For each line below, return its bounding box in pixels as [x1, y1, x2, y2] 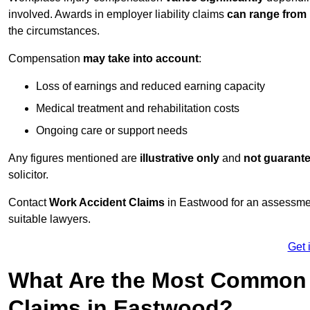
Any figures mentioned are [8, 152, 140, 165]
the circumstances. [8, 25, 100, 37]
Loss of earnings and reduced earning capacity [36, 80, 265, 93]
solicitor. [8, 169, 48, 181]
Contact [8, 197, 49, 209]
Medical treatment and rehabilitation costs [36, 102, 239, 115]
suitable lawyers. [8, 213, 91, 226]
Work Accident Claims [49, 197, 167, 209]
